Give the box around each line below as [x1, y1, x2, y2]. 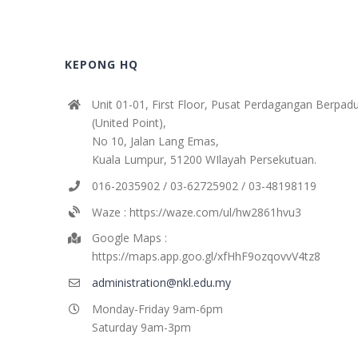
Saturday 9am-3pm [91, 319, 191, 335]
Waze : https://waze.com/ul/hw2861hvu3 [91, 204, 301, 220]
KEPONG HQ [65, 57, 139, 72]
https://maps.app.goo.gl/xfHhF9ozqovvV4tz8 [91, 249, 320, 265]
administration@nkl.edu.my [91, 275, 231, 291]
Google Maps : [91, 230, 167, 246]
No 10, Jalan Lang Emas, [91, 133, 219, 149]
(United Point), [91, 115, 166, 130]
